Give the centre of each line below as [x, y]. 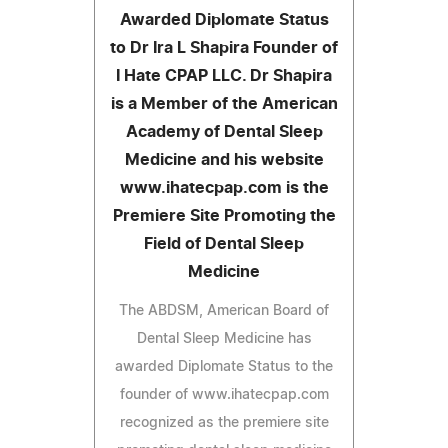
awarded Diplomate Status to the [224, 366]
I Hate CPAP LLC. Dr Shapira [224, 75]
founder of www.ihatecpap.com [224, 394]
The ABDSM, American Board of [224, 310]
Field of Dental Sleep [224, 243]
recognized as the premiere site [224, 422]
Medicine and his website [224, 159]
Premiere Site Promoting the [224, 215]
